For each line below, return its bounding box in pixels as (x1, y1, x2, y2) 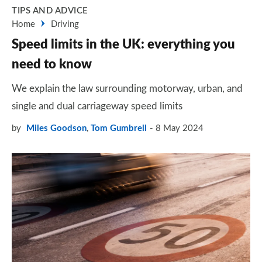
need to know (12, 58, 92, 71)
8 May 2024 (156, 124, 204, 133)
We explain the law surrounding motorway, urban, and (12, 84, 243, 94)
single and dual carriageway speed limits (12, 101, 182, 111)
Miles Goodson (26, 124, 87, 133)
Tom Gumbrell (91, 124, 147, 133)
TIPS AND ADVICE (12, 6, 88, 15)
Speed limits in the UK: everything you (12, 38, 235, 51)
